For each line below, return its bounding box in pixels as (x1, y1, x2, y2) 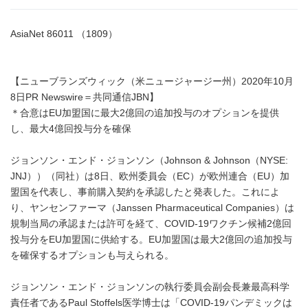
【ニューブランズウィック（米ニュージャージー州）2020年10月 (10, 76, 294, 87)
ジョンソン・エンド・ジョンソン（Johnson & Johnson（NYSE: (10, 155, 288, 166)
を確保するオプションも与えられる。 (10, 250, 174, 261)
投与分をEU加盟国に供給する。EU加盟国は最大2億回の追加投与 (10, 234, 292, 245)
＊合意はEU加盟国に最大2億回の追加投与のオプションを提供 (10, 108, 279, 118)
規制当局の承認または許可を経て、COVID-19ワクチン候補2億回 (10, 219, 291, 229)
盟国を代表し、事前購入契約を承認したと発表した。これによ (10, 187, 280, 197)
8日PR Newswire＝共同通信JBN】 (10, 92, 159, 102)
